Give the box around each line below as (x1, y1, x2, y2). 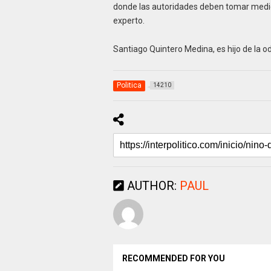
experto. (113, 15, 145, 25)
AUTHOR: (123, 178, 180, 193)
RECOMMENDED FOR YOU (122, 253, 225, 263)
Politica (116, 80, 142, 90)
